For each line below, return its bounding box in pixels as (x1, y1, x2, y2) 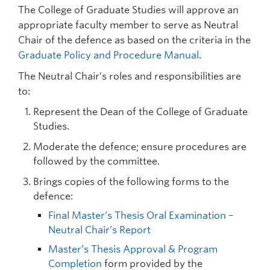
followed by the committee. (33, 155, 160, 167)
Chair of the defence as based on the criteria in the (18, 34, 251, 46)
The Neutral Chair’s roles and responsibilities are (18, 71, 241, 82)
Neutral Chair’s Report (48, 224, 151, 236)
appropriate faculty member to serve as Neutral (18, 19, 238, 31)
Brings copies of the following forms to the (33, 176, 229, 187)
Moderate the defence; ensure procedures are (33, 141, 246, 152)
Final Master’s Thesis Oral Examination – (48, 210, 234, 221)
